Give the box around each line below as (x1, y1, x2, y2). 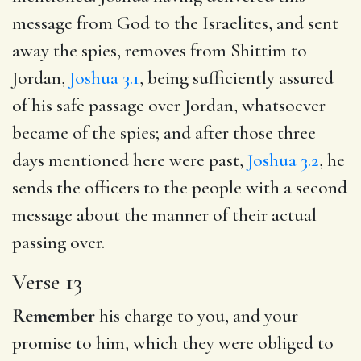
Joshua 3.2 (247, 148, 319, 172)
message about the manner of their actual (12, 203, 317, 226)
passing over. (12, 230, 105, 254)
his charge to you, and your (95, 304, 298, 327)
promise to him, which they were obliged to (12, 331, 334, 355)
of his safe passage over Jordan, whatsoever (12, 93, 326, 117)
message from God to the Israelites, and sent (12, 11, 338, 35)
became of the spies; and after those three (12, 121, 316, 144)
